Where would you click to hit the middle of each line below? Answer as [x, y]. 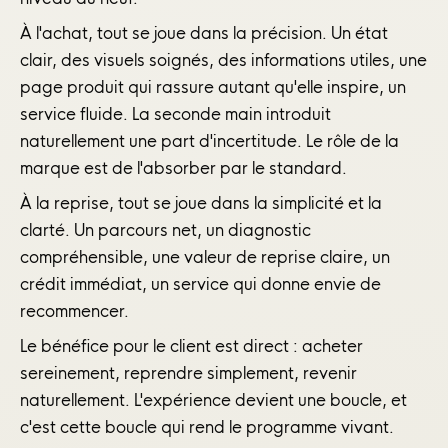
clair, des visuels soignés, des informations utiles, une [223, 60]
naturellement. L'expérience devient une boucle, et [213, 400]
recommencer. [74, 311]
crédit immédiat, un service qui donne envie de [200, 284]
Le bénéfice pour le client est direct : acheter [191, 346]
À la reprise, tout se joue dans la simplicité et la [201, 203]
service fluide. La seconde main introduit [175, 114]
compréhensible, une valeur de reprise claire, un [205, 257]
